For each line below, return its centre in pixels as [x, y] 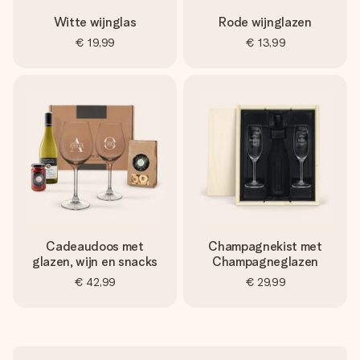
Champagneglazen [265, 262]
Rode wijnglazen [265, 22]
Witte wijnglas [95, 22]
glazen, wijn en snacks [95, 262]
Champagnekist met [265, 246]
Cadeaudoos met [95, 246]
